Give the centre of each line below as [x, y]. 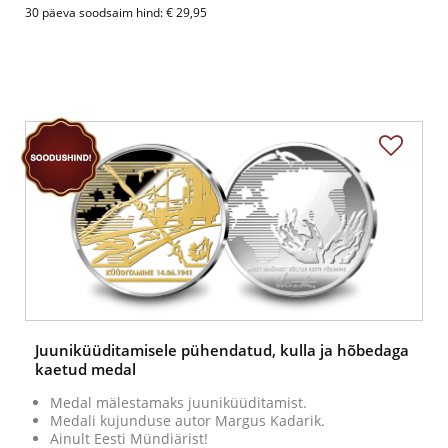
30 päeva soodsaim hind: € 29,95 [116, 13]
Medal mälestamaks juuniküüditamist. [178, 403]
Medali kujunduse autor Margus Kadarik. [187, 421]
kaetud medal [85, 369]
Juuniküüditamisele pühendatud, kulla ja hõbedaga [222, 350]
